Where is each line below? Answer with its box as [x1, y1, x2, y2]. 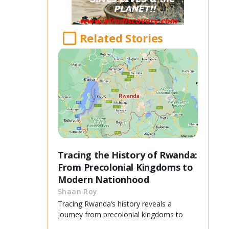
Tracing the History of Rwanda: [58, 149, 197, 162]
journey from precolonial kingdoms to [58, 210, 183, 220]
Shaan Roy [58, 187, 98, 197]
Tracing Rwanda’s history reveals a [58, 199, 172, 209]
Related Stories [79, 30, 163, 46]
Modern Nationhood [58, 173, 149, 186]
